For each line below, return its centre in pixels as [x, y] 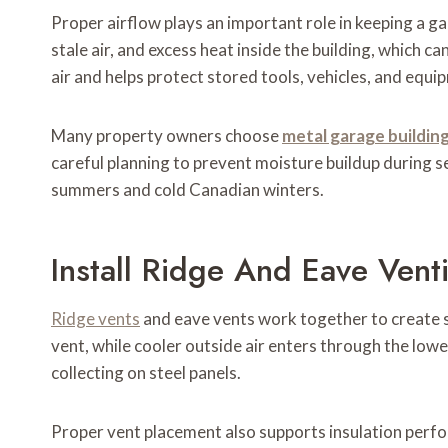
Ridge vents [95, 319]
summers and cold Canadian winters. [187, 190]
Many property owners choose [166, 136]
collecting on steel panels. [146, 373]
